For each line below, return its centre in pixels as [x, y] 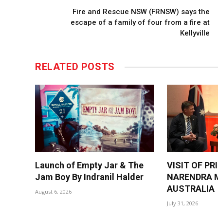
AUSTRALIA [191, 189]
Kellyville [195, 33]
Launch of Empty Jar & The [89, 165]
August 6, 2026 [53, 192]
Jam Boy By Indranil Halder [89, 177]
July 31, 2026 [183, 203]
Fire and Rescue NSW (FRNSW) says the [141, 12]
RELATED [58, 67]
